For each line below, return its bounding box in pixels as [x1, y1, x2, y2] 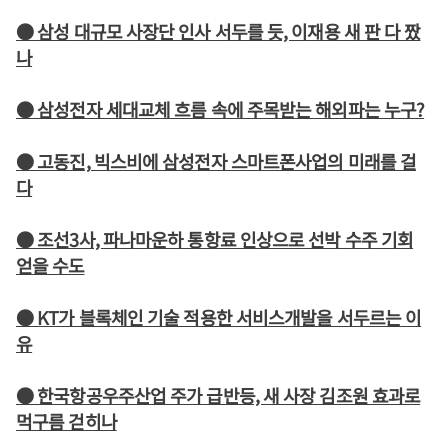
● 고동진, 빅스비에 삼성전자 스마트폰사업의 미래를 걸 [16, 148, 417, 174]
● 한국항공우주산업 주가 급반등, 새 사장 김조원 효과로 [16, 382, 421, 408]
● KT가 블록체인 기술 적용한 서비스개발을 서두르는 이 [16, 304, 422, 330]
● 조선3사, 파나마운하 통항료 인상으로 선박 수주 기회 [16, 226, 414, 252]
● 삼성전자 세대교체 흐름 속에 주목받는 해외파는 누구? [16, 96, 425, 122]
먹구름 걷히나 [16, 408, 117, 434]
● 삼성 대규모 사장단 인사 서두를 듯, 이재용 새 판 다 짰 [16, 18, 421, 44]
